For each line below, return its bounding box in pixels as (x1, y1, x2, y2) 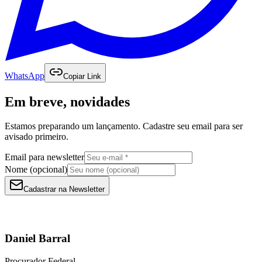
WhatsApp (5, 70, 44, 81)
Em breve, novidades (5, 94, 130, 109)
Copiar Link (63, 71, 101, 81)
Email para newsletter (5, 152, 84, 163)
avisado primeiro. (5, 132, 68, 142)
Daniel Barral (5, 232, 70, 245)
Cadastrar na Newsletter (23, 185, 105, 194)
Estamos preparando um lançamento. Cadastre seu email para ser (5, 121, 243, 132)
